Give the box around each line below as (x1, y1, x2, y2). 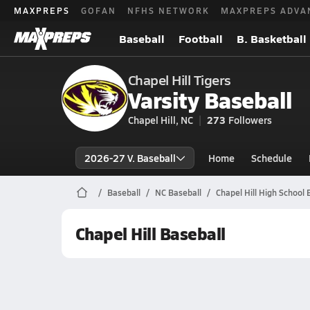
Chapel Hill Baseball (75, 221, 226, 245)
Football (179, 30, 223, 46)
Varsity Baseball (127, 84, 293, 116)
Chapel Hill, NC (127, 113, 193, 127)
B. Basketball (237, 30, 307, 46)
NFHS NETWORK (127, 4, 210, 16)
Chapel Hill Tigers (127, 70, 231, 89)
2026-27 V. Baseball (84, 151, 176, 165)
